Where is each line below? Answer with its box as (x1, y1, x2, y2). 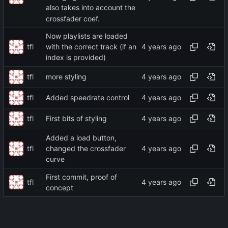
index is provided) (46, 53, 106, 62)
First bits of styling (46, 114, 107, 123)
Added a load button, (46, 133, 117, 142)
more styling (46, 72, 87, 81)
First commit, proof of (46, 173, 117, 181)
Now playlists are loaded (46, 32, 128, 40)
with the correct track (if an (46, 42, 136, 51)
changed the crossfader (46, 144, 126, 153)
